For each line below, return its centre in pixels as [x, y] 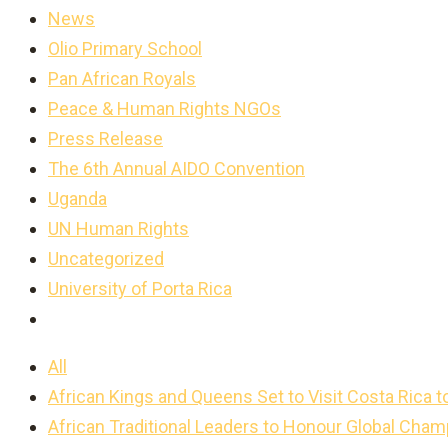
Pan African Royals [122, 78]
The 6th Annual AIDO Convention [176, 168]
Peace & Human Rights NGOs [164, 108]
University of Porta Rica [140, 288]
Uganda [77, 198]
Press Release [105, 138]
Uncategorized [106, 258]
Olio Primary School [125, 48]
